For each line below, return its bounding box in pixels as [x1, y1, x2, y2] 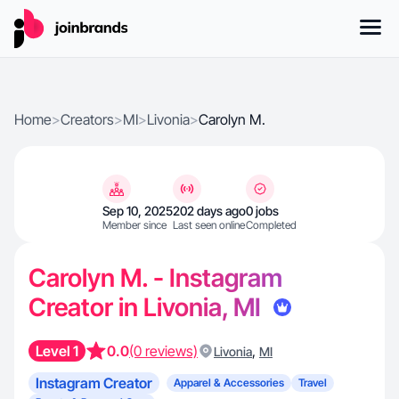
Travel [298, 376, 327, 389]
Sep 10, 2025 [102, 203, 173, 218]
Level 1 [36, 342, 78, 360]
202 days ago [173, 203, 246, 218]
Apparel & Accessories [174, 376, 284, 389]
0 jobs [246, 203, 279, 218]
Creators [61, 110, 114, 128]
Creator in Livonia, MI [28, 292, 266, 322]
